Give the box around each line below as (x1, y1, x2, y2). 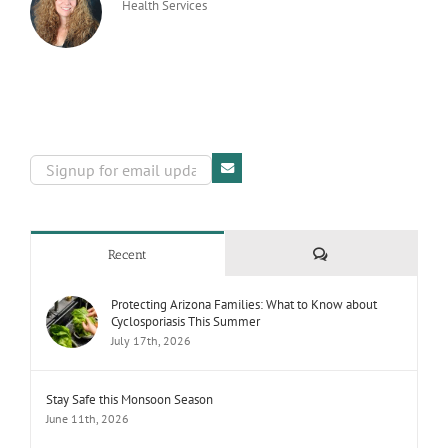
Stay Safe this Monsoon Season (46, 390, 213, 408)
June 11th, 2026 (46, 410, 129, 426)
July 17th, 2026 (111, 332, 191, 348)
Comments (327, 245, 386, 261)
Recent (107, 246, 147, 262)
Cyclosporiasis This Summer (111, 312, 260, 330)
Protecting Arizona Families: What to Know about (111, 295, 377, 313)
